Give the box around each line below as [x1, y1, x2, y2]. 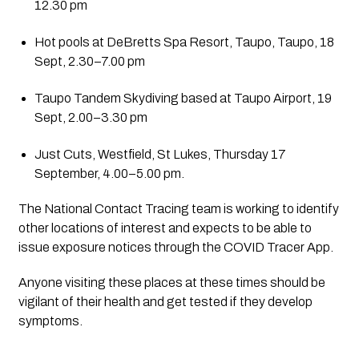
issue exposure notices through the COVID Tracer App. [18, 240, 333, 254]
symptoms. [18, 313, 83, 328]
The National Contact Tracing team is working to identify [18, 201, 339, 216]
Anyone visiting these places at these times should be [18, 275, 325, 289]
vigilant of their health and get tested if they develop [18, 294, 313, 309]
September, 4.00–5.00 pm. [34, 166, 184, 180]
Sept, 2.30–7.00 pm [34, 54, 145, 68]
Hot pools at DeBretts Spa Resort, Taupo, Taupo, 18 [34, 34, 334, 49]
